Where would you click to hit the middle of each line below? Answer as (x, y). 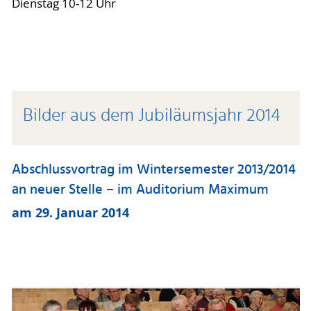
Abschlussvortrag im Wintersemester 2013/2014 (153, 170)
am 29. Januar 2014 (70, 213)
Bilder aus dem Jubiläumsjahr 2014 (152, 116)
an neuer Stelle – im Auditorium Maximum (140, 190)
